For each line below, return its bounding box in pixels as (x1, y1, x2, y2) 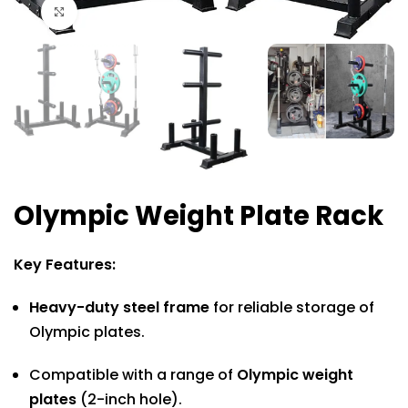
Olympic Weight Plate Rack (14, 198, 384, 235)
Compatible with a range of (29, 364, 238, 386)
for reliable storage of (209, 297, 375, 319)
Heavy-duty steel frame (29, 297, 210, 319)
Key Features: (14, 254, 117, 276)
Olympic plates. (29, 321, 146, 343)
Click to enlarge (77, 4, 169, 21)
